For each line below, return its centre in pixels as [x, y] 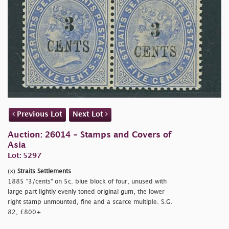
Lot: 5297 [25, 156]
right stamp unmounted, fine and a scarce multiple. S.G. [90, 202]
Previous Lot [39, 114]
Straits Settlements [44, 172]
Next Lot [89, 114]
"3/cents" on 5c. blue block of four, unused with [96, 182]
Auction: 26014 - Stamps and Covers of [90, 135]
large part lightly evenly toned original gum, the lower [86, 192]
